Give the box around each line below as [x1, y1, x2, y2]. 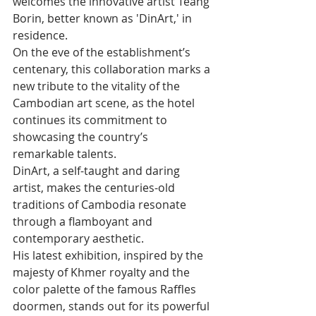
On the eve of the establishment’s [13, 44, 193, 61]
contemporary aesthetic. [13, 231, 144, 247]
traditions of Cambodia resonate [13, 197, 189, 213]
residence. [13, 28, 68, 44]
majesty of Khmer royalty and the [13, 265, 193, 281]
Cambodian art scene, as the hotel [13, 95, 197, 111]
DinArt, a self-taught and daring [13, 163, 183, 179]
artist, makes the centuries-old [13, 180, 178, 196]
